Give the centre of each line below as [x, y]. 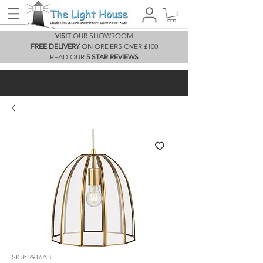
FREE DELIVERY [55, 46]
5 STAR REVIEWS [112, 57]
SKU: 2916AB [32, 257]
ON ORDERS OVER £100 [119, 46]
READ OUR [68, 57]
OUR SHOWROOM [102, 36]
